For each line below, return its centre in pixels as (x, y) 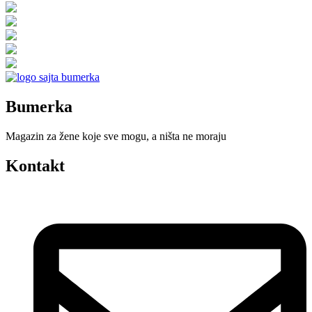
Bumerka (39, 107)
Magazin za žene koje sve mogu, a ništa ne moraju (116, 136)
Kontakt (35, 166)
